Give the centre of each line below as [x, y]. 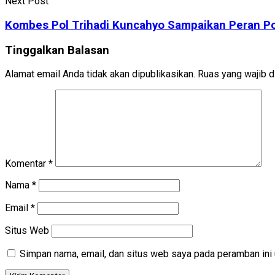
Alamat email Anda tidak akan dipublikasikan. [100, 74]
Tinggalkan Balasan [57, 50]
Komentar [27, 164]
